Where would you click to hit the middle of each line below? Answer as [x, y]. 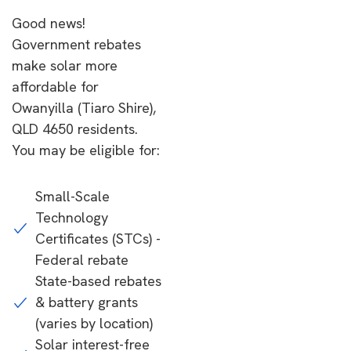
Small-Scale [72, 196]
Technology [72, 217]
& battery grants [87, 302]
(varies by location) [94, 323]
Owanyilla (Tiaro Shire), [84, 108]
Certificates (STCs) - [98, 239]
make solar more [65, 65]
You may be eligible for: [86, 150]
